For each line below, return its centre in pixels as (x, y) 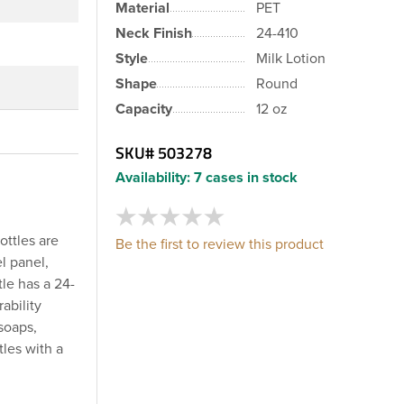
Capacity (144, 109)
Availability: (153, 177)
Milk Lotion (291, 58)
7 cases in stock (246, 177)
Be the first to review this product (220, 244)
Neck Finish (154, 33)
